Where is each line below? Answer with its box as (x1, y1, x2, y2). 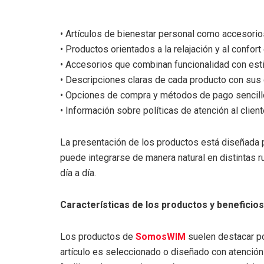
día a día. (60, 167, 96, 179)
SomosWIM (136, 230, 186, 242)
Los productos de (60, 230, 136, 242)
